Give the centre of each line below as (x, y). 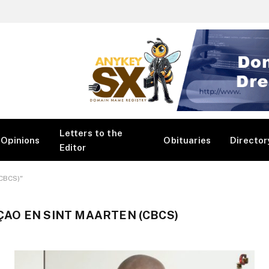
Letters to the (91, 133)
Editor (73, 147)
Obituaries (187, 140)
